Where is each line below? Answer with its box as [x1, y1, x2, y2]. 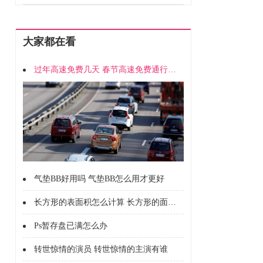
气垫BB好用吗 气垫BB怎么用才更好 [34, 174, 164, 183]
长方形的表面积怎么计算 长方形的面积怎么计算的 [168, 198, 176, 207]
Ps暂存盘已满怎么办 [34, 221, 107, 230]
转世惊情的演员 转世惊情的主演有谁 [34, 245, 168, 254]
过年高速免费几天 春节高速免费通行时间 [168, 65, 176, 74]
